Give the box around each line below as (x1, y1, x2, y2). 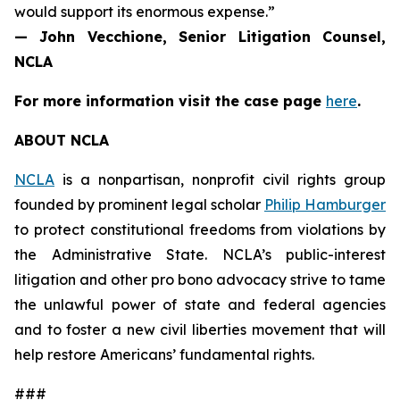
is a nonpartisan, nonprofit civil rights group (54, 171, 386, 188)
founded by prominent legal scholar (14, 196, 264, 213)
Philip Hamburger (264, 196, 386, 213)
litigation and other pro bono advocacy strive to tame (14, 271, 386, 288)
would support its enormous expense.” (14, 3, 275, 21)
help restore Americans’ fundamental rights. (14, 346, 314, 363)
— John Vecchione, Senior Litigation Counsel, (14, 28, 386, 46)
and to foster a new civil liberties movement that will (14, 321, 386, 338)
